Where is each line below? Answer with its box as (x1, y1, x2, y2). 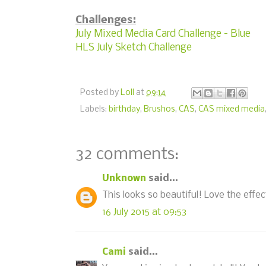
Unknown (102, 173, 146, 183)
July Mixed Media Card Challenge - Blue (75, 28, 251, 40)
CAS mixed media (198, 104, 265, 114)
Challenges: (75, 14, 136, 26)
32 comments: (75, 145, 179, 163)
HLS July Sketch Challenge (75, 42, 192, 53)
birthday (109, 104, 140, 114)
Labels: (80, 104, 109, 114)
